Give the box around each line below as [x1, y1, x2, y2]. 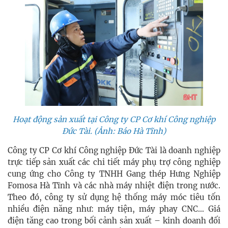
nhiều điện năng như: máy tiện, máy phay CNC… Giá [8, 204, 220, 214]
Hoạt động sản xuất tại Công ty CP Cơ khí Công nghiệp [13, 114, 215, 124]
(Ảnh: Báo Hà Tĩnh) [94, 126, 166, 136]
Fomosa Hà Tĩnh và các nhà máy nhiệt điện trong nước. [8, 180, 220, 190]
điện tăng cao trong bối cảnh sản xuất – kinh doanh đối [8, 215, 220, 225]
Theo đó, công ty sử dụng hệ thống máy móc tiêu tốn [8, 192, 220, 202]
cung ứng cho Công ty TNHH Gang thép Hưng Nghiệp [8, 168, 220, 179]
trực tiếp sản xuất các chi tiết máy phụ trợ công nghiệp [8, 157, 220, 167]
